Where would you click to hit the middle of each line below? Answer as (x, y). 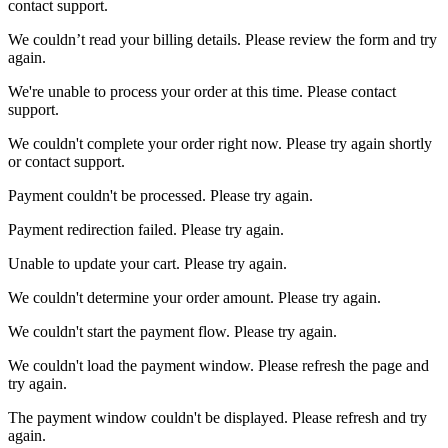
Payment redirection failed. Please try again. (146, 229)
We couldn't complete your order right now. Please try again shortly (220, 143)
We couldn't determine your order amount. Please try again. (194, 297)
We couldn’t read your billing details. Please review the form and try (222, 39)
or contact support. (66, 161)
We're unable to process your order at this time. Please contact (202, 91)
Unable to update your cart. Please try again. (147, 263)
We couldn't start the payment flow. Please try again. (172, 331)
